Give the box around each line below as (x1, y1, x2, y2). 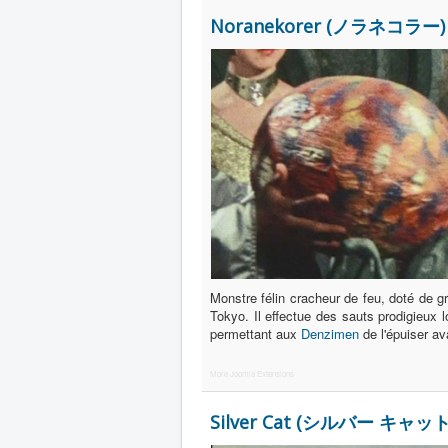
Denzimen (301, 324, 359, 343)
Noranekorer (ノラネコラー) (210, 14, 445, 38)
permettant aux (210, 324, 301, 343)
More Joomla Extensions (210, 368, 294, 379)
